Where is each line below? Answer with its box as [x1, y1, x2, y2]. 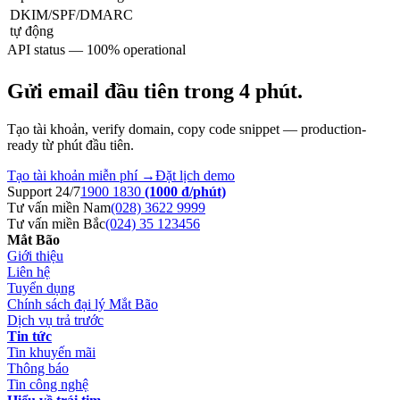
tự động [10, 23, 54, 39]
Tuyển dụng [7, 280, 75, 296]
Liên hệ [7, 264, 50, 280]
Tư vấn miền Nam [7, 200, 111, 216]
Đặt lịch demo [155, 168, 235, 184]
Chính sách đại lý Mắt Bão [7, 296, 158, 312]
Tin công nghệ [7, 377, 88, 393]
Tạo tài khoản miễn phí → [7, 168, 155, 184]
